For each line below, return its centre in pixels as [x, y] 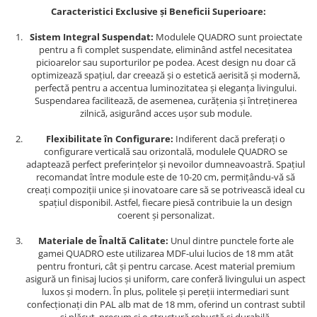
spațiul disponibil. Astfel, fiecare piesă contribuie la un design [166, 203]
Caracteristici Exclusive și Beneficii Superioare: [158, 12]
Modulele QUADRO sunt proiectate [227, 37]
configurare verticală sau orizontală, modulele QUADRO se [166, 152]
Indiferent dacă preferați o [229, 139]
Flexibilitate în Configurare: [110, 139]
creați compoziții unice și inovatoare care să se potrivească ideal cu [166, 190]
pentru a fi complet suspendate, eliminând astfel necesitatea [166, 50]
